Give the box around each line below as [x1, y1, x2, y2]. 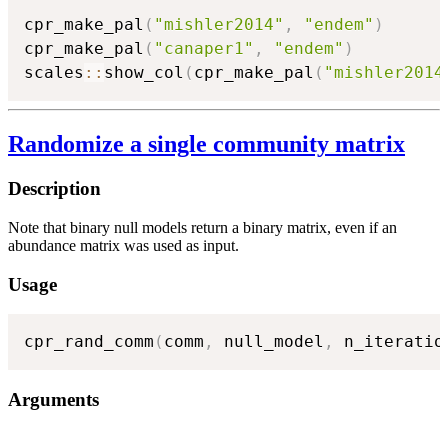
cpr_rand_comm [24, 332, 154, 352]
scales [24, 63, 84, 83]
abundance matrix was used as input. [8, 237, 239, 254]
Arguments [8, 389, 99, 411]
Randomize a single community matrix [8, 131, 405, 158]
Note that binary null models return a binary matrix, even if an [8, 219, 397, 236]
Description [8, 178, 101, 200]
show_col [104, 63, 184, 83]
